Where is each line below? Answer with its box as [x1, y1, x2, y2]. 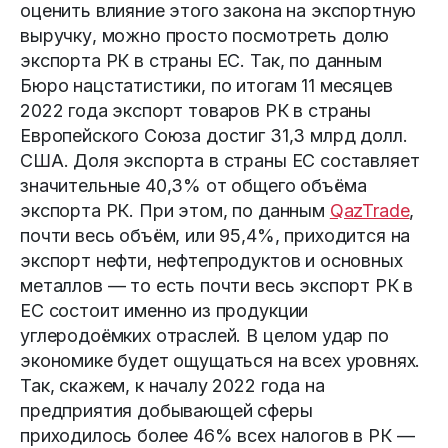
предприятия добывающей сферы [20, 400, 313, 422]
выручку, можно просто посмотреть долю [20, 25, 390, 47]
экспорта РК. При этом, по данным [20, 200, 330, 222]
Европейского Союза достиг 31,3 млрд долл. [20, 125, 408, 147]
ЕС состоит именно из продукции [20, 300, 309, 322]
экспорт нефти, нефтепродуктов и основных [20, 250, 403, 272]
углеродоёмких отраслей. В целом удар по [20, 325, 389, 347]
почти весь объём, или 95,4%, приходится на [20, 225, 411, 247]
